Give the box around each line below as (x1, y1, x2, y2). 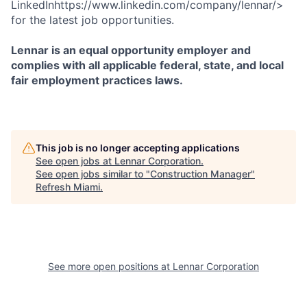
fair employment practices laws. (11, 73, 183, 87)
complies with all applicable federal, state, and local (11, 58, 284, 72)
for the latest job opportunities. (11, 13, 174, 27)
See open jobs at (36, 155, 114, 167)
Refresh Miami (36, 181, 100, 193)
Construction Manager (150, 168, 251, 180)
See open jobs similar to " (36, 168, 150, 180)
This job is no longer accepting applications (36, 142, 240, 153)
